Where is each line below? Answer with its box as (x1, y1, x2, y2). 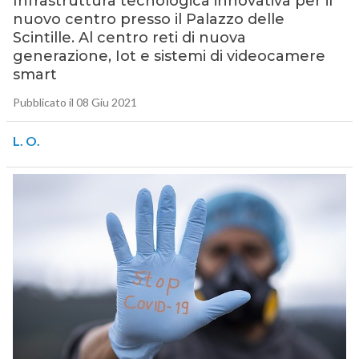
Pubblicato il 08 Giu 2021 (12, 95, 137, 110)
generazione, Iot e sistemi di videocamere (12, 47, 325, 66)
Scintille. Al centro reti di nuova (12, 29, 246, 47)
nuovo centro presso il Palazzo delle (12, 10, 284, 29)
